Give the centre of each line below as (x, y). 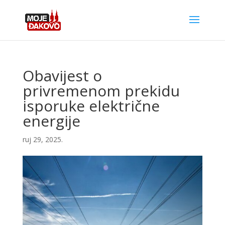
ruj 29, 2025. (42, 139)
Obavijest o (62, 76)
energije (51, 121)
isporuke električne (91, 106)
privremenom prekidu (101, 91)
